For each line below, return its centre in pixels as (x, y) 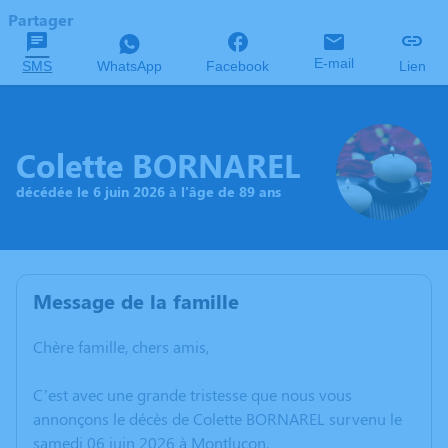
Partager (40, 19)
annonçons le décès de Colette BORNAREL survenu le (217, 419)
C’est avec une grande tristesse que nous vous (192, 395)
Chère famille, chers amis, (121, 347)
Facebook (238, 66)
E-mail (334, 63)
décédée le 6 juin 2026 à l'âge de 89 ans (148, 191)
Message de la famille (136, 301)
